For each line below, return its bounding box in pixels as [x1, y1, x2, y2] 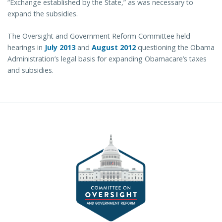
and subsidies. [7, 65, 54, 75]
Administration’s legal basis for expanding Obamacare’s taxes [7, 54, 207, 64]
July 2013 [45, 43, 75, 53]
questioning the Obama [138, 43, 215, 53]
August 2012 [92, 43, 136, 53]
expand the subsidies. [7, 9, 78, 19]
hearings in [7, 43, 43, 53]
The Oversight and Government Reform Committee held [7, 31, 190, 41]
